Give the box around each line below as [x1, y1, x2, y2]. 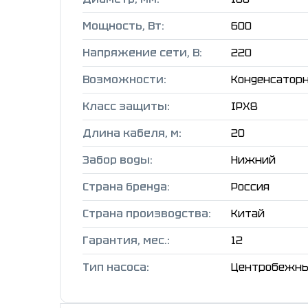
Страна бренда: [82, 179, 170, 195]
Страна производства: [82, 206, 211, 221]
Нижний [231, 153, 276, 168]
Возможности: [82, 72, 166, 87]
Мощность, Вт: [82, 19, 164, 34]
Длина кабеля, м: [82, 126, 181, 141]
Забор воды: [82, 153, 153, 168]
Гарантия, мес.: [82, 233, 170, 248]
